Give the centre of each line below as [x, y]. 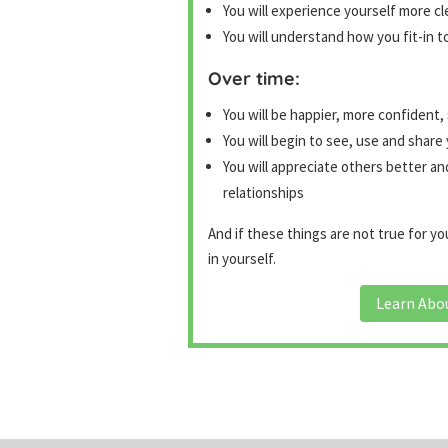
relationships [264, 192]
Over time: [254, 78]
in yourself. [242, 258]
